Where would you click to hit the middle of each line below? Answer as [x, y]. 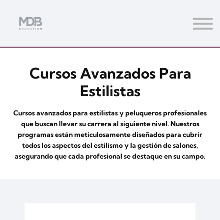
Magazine [110, 38]
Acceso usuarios [110, 65]
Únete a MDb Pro [110, 82]
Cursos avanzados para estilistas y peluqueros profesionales [110, 113]
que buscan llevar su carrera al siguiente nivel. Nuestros [110, 124]
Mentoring [110, 21]
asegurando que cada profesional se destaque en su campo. [110, 156]
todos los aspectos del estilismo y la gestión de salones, [110, 145]
